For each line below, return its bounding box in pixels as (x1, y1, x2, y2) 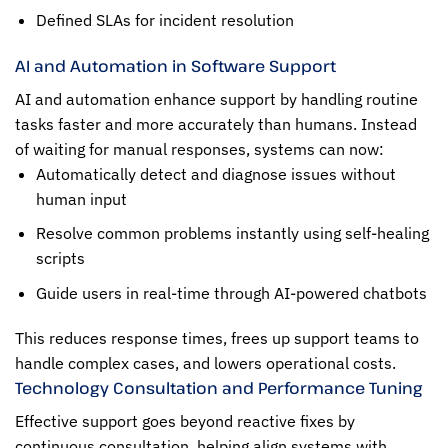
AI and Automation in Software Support (15, 54, 336, 77)
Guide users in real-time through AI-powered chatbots (35, 282, 427, 303)
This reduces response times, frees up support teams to (15, 328, 419, 349)
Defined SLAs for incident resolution (35, 9, 294, 30)
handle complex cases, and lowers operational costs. (15, 353, 396, 374)
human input (35, 188, 127, 209)
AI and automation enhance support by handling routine (15, 88, 418, 109)
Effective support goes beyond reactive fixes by (15, 411, 355, 432)
